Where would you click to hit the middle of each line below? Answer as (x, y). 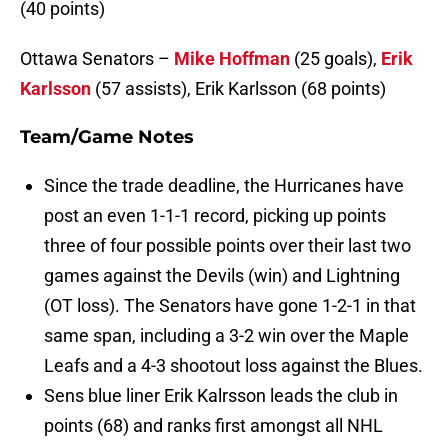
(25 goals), (335, 59)
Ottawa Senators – (97, 59)
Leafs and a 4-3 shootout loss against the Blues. (233, 366)
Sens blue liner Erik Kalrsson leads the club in (221, 396)
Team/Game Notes (107, 137)
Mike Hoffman (232, 59)
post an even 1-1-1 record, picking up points (215, 216)
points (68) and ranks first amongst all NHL (213, 426)
